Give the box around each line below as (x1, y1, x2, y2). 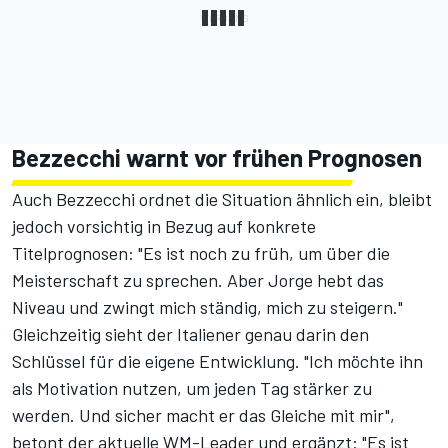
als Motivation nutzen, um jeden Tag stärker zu (12, 377, 372, 400)
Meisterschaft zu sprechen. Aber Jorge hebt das (12, 269, 384, 292)
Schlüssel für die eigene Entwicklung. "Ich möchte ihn (12, 350, 423, 373)
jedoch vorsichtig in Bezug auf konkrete (12, 215, 316, 238)
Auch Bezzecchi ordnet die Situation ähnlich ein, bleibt (12, 188, 432, 211)
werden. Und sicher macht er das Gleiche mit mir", (12, 404, 395, 427)
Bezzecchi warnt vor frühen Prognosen (12, 143, 422, 173)
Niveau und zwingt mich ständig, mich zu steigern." (12, 296, 403, 319)
